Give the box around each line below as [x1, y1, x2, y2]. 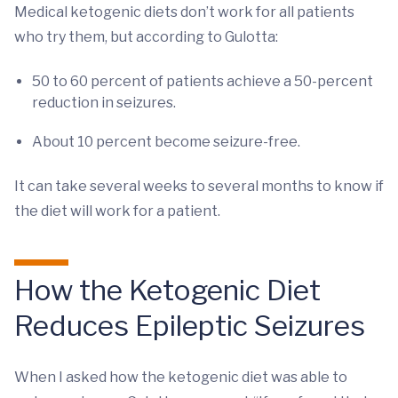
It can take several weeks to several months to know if [14, 178, 384, 195]
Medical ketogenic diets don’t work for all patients [14, 4, 354, 20]
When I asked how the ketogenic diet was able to [14, 369, 347, 386]
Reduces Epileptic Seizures [14, 308, 365, 343]
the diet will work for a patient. [14, 203, 220, 219]
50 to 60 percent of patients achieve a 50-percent [32, 73, 373, 90]
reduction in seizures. [32, 94, 176, 111]
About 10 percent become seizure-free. [32, 133, 300, 150]
